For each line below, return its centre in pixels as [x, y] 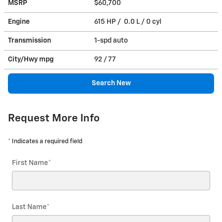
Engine [19, 22]
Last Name [29, 207]
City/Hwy [24, 59]
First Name [30, 163]
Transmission [29, 40]
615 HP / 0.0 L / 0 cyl [129, 22]
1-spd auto [112, 40]
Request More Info [54, 118]
